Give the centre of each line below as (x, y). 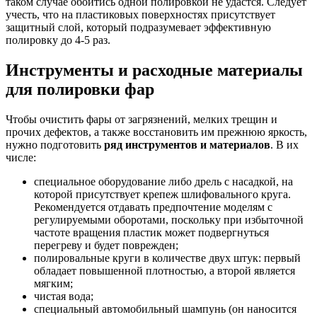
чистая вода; (64, 296)
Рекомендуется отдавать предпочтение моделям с (153, 207)
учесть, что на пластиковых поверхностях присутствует (140, 14)
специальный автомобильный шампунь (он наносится (165, 309)
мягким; (53, 283)
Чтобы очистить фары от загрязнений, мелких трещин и (142, 119)
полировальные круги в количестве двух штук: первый (167, 258)
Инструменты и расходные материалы (154, 70)
